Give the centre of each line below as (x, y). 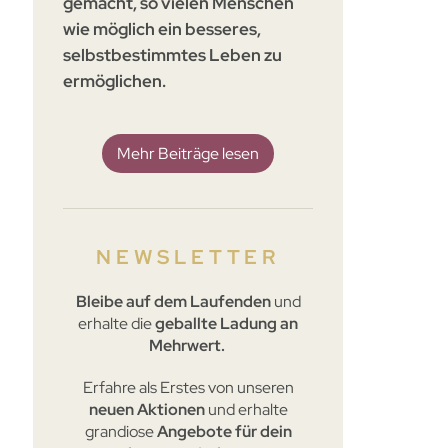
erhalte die (115, 323)
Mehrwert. (188, 345)
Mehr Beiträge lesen (188, 153)
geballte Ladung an (225, 323)
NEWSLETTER (188, 256)
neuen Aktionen (146, 409)
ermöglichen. (115, 80)
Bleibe (99, 301)
